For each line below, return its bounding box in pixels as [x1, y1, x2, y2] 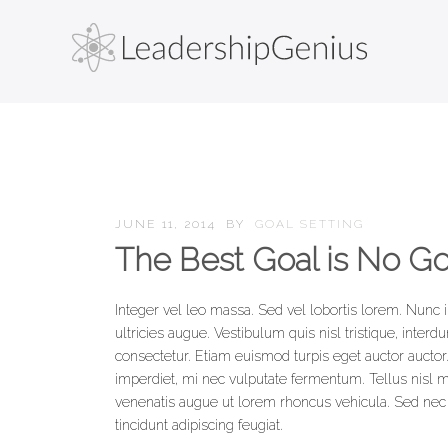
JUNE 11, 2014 [115, 217, 217, 232]
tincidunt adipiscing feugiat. [115, 417, 284, 434]
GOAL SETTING [255, 217, 365, 232]
